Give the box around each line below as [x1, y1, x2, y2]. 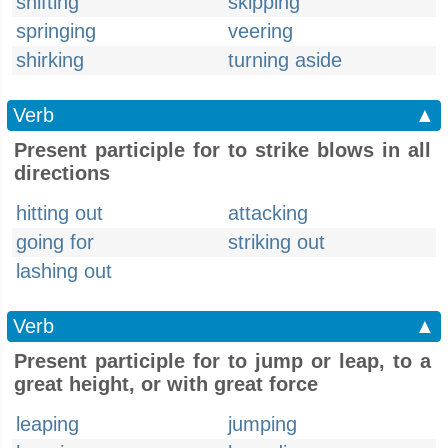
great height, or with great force [14, 373, 318, 395]
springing [16, 20, 96, 42]
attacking [228, 202, 308, 224]
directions [14, 162, 110, 184]
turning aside [228, 49, 342, 71]
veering [228, 20, 293, 42]
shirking [16, 49, 84, 71]
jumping [228, 413, 297, 435]
